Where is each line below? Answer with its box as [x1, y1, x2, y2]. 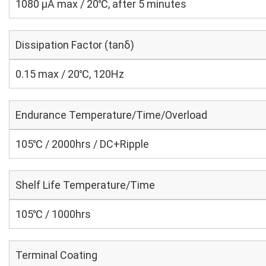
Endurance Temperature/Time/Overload [15, 109, 207, 121]
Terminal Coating [15, 249, 97, 261]
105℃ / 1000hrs [15, 208, 91, 220]
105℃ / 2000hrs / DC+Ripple [15, 138, 149, 150]
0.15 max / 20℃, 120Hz [15, 68, 124, 80]
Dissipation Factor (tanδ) [15, 39, 134, 51]
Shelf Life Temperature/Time [15, 179, 155, 191]
